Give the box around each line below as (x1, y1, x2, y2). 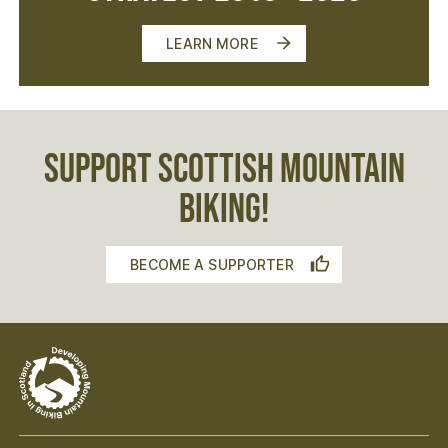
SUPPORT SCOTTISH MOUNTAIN (43, 145, 405, 194)
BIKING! (179, 185, 269, 234)
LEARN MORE (166, 34, 258, 52)
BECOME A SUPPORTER (130, 255, 294, 273)
